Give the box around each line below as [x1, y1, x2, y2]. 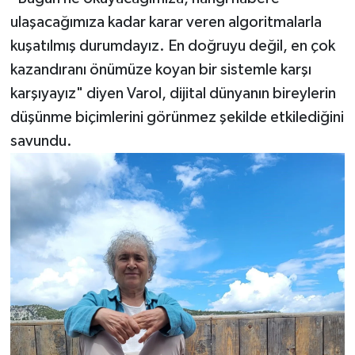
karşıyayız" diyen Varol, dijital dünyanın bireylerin [10, 86, 336, 102]
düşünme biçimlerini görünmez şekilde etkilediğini [10, 109, 344, 126]
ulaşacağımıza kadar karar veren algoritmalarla [10, 14, 322, 31]
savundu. [10, 133, 72, 150]
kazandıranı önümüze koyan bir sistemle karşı [10, 62, 311, 78]
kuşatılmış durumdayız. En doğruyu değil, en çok [10, 38, 335, 55]
